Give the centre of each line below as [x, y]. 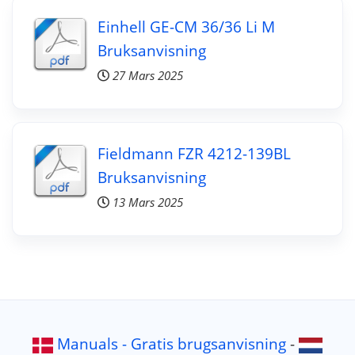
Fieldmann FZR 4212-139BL [194, 153]
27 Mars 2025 [147, 75]
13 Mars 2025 [147, 202]
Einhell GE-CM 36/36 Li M [186, 26]
